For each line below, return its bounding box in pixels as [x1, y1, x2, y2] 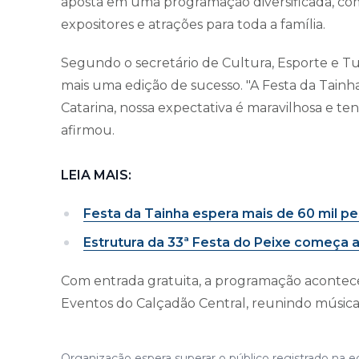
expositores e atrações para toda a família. [61, 16, 325, 32]
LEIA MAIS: [61, 167, 131, 183]
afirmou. [61, 122, 115, 138]
